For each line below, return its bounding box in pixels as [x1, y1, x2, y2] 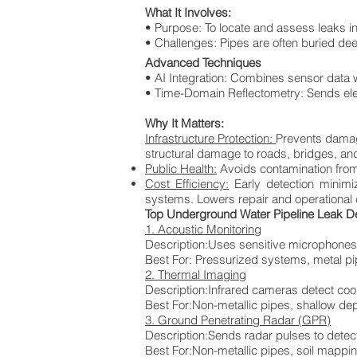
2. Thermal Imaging [145, 267, 246, 282]
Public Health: [145, 161, 217, 176]
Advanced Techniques [145, 55, 261, 70]
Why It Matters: [145, 116, 224, 131]
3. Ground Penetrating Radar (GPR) [145, 312, 331, 328]
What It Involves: [145, 5, 231, 20]
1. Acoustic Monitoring [145, 222, 261, 237]
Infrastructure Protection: [145, 131, 276, 146]
